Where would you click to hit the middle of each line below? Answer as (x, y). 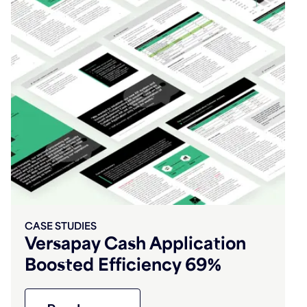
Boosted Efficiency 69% (123, 264)
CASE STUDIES (61, 225)
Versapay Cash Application (135, 243)
